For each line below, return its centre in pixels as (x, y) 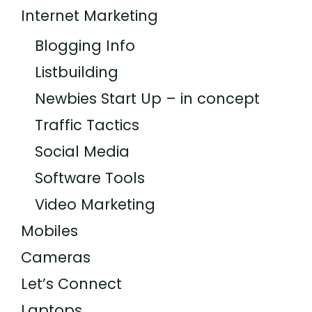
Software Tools (90, 178)
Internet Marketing (89, 16)
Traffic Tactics (87, 125)
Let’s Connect (71, 284)
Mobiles (49, 231)
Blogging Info (85, 46)
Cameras (56, 258)
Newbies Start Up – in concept (147, 99)
